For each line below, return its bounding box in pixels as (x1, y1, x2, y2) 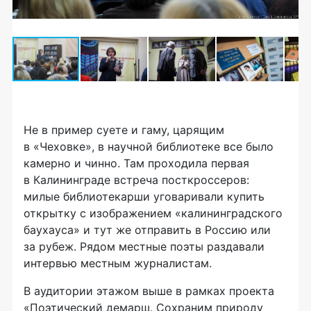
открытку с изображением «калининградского (24, 205, 283, 220)
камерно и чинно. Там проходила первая (24, 155, 249, 170)
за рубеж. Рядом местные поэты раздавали (24, 239, 264, 253)
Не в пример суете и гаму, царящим (24, 122, 224, 137)
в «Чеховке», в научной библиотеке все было (24, 139, 274, 153)
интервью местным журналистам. (24, 255, 212, 270)
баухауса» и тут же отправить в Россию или (24, 222, 271, 237)
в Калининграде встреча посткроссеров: (24, 172, 249, 187)
